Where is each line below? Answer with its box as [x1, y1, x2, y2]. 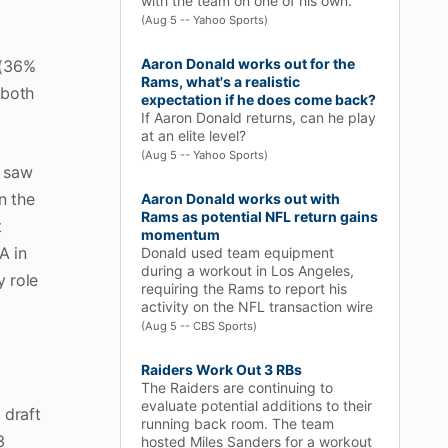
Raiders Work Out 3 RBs [141, 361, 302, 378]
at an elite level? [141, 127, 246, 144]
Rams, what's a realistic [141, 73, 300, 90]
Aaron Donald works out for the [141, 55, 355, 72]
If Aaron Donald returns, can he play [141, 109, 376, 126]
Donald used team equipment [141, 244, 334, 261]
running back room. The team [141, 415, 334, 432]
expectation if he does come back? [141, 91, 376, 108]
